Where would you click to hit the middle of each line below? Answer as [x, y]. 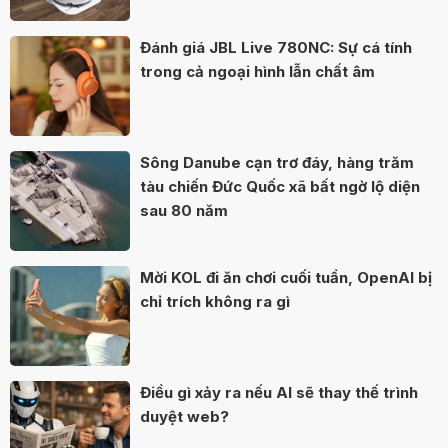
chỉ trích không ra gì [215, 301]
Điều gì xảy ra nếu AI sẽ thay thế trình [279, 392]
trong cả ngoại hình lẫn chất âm [257, 71]
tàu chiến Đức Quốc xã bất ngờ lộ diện [280, 186]
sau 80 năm [184, 210]
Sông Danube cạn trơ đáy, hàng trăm [277, 162]
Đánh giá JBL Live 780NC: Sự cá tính [276, 47]
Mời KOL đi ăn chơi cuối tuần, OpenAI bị [286, 277]
